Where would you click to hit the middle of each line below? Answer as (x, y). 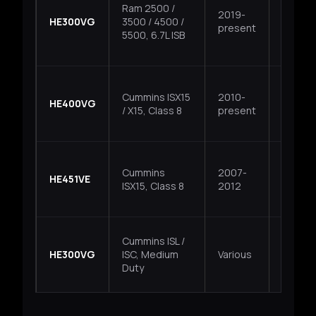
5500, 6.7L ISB (153, 35)
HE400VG (72, 104)
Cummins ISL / (153, 241)
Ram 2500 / (148, 8)
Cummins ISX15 (156, 97)
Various (235, 255)
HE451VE (69, 179)
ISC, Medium (150, 255)
